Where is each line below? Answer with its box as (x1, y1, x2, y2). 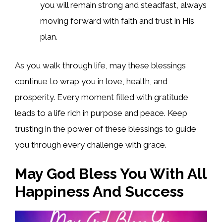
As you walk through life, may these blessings (15, 60, 186, 70)
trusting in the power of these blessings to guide (15, 123, 196, 134)
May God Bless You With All (15, 165, 207, 183)
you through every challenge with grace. (15, 139, 166, 150)
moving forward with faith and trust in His (40, 16, 194, 26)
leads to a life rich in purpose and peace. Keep (15, 108, 187, 118)
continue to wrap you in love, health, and (15, 76, 167, 86)
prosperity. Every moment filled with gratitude (15, 92, 188, 102)
